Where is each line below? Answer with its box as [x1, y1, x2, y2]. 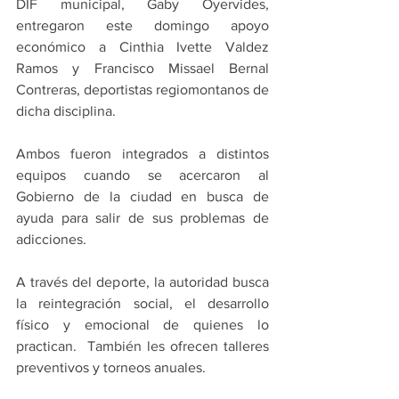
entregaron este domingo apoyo [16, 18, 269, 34]
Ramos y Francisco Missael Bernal [16, 61, 269, 77]
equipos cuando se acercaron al [16, 167, 269, 183]
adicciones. [16, 232, 86, 248]
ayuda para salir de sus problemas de [16, 210, 269, 226]
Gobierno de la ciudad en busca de [16, 189, 269, 205]
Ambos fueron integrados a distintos [16, 146, 269, 162]
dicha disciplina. [16, 103, 116, 119]
